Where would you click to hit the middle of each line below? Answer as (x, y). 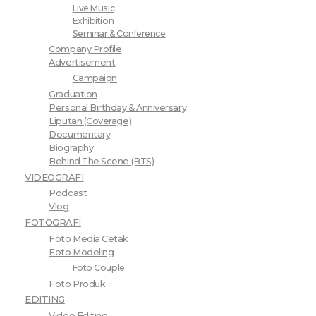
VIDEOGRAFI (54, 177)
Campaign (95, 78)
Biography (71, 147)
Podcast (68, 193)
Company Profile (85, 49)
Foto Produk (77, 284)
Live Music (93, 8)
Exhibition (93, 20)
